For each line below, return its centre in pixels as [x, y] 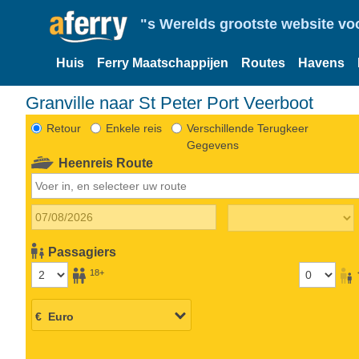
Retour [63, 128]
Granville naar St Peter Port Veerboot [169, 103]
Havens [321, 63]
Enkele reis [133, 128]
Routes [263, 63]
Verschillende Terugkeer [247, 128]
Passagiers [83, 252]
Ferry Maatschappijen [163, 63]
